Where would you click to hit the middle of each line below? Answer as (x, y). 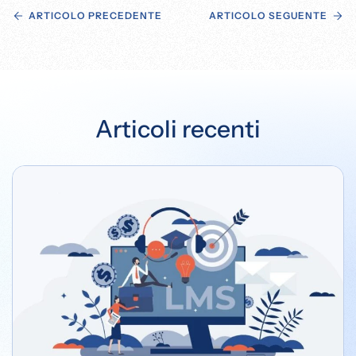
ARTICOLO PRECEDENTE (95, 16)
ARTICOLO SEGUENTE (268, 16)
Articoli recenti (178, 129)
